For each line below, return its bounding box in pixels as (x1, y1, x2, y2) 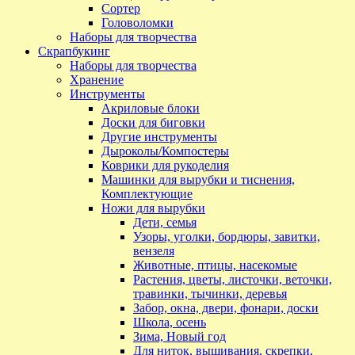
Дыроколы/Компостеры (101, 143, 229, 158)
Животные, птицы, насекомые (133, 258, 297, 272)
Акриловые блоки (101, 101, 200, 115)
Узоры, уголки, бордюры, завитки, (133, 229, 320, 243)
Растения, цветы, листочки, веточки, (133, 272, 332, 286)
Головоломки (101, 15, 174, 29)
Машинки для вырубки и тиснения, (101, 172, 295, 186)
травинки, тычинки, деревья (133, 286, 287, 300)
